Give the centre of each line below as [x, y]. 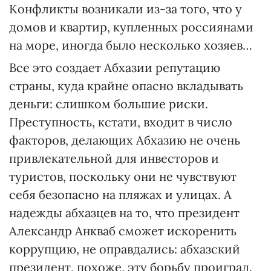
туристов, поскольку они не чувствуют [123, 176]
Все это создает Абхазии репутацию [115, 67]
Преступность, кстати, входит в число [121, 122]
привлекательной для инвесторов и [114, 158]
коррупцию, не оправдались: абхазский [125, 249]
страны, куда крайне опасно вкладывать [126, 86]
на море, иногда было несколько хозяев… [131, 45]
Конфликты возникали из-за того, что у [126, 9]
